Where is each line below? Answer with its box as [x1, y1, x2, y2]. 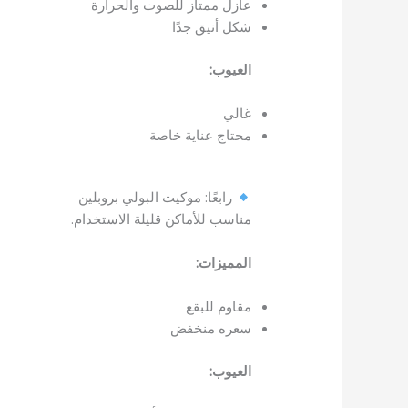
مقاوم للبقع [185, 297, 251, 316]
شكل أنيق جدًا [171, 17, 251, 36]
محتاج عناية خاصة [148, 125, 251, 144]
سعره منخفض [169, 319, 251, 338]
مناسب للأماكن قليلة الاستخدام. [70, 209, 251, 229]
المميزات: [195, 253, 251, 272]
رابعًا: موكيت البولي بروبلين [77, 188, 236, 207]
